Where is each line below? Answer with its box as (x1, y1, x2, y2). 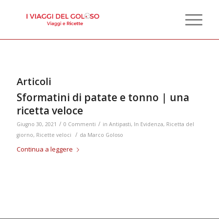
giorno (16, 131, 33, 138)
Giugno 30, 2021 (16, 121, 57, 128)
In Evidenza (133, 121, 163, 128)
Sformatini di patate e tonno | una (16, 90, 189, 104)
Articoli (16, 75, 51, 88)
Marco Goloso (87, 131, 123, 138)
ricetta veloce (16, 104, 83, 117)
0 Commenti (63, 121, 96, 128)
